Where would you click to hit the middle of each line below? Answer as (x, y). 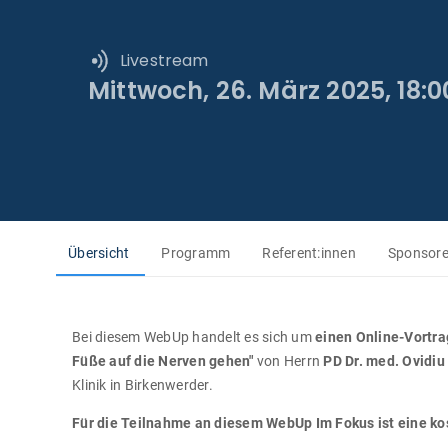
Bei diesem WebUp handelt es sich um (193, 337)
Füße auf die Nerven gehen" (163, 361)
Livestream (164, 60)
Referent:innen (309, 252)
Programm (196, 252)
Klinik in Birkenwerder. (142, 385)
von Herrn (288, 361)
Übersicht (99, 252)
